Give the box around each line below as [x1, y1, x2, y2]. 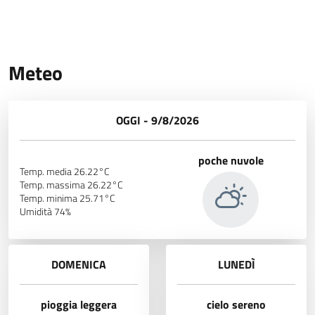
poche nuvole [198, 151, 264, 169]
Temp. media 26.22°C [20, 163, 110, 179]
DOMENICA [51, 255, 106, 273]
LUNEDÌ [217, 255, 255, 273]
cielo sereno [207, 295, 266, 313]
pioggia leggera [41, 295, 117, 313]
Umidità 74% [20, 203, 71, 219]
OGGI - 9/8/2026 [116, 111, 199, 129]
